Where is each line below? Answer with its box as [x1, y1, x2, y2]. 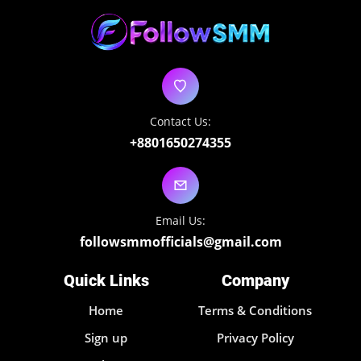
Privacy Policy [216, 330, 294, 346]
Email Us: [156, 213, 205, 229]
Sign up [85, 330, 127, 346]
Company [221, 271, 289, 291]
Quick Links [63, 271, 149, 291]
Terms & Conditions [198, 302, 312, 319]
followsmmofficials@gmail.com [79, 233, 282, 251]
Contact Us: [150, 114, 211, 130]
